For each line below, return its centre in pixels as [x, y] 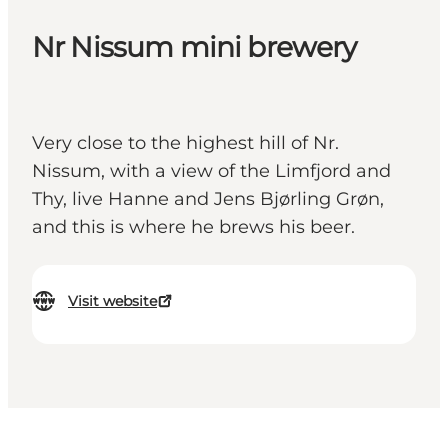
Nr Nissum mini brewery [194, 47]
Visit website [112, 301]
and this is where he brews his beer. [193, 227]
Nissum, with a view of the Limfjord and [211, 171]
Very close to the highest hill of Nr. [185, 143]
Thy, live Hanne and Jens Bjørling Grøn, [208, 199]
